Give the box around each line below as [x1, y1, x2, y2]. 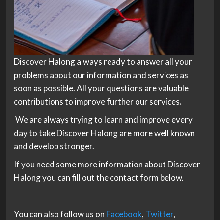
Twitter [145, 208, 173, 219]
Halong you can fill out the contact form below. [13, 172, 184, 183]
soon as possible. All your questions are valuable [13, 82, 189, 93]
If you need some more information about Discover [13, 159, 200, 169]
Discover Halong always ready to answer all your [13, 56, 192, 67]
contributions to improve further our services [13, 96, 180, 107]
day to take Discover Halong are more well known [13, 127, 195, 138]
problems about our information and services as [13, 69, 188, 80]
